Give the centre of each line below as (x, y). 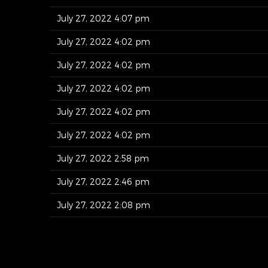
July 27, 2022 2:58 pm (103, 158)
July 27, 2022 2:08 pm (103, 205)
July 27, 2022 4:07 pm (103, 18)
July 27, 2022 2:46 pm (103, 181)
